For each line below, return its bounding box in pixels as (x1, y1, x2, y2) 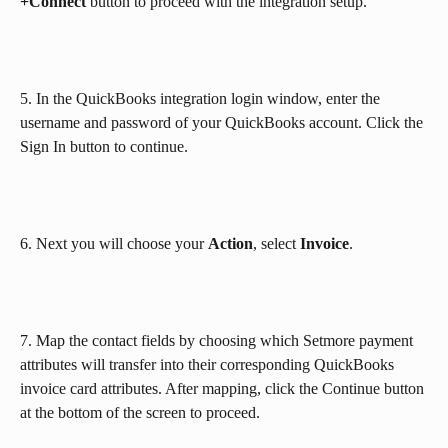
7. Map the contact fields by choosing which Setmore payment (20, 331, 417, 349)
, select (253, 234, 300, 252)
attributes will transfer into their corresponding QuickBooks (20, 355, 398, 373)
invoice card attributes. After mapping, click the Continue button (20, 379, 428, 397)
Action (208, 234, 253, 252)
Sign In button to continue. (20, 137, 188, 155)
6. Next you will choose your (20, 234, 208, 252)
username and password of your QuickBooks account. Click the (20, 113, 427, 131)
